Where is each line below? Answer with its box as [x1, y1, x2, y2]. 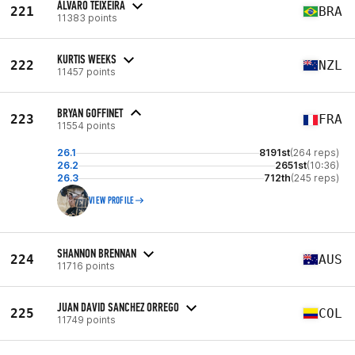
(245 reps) [291, 172, 339, 184]
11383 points [57, 11, 117, 24]
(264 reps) [290, 147, 339, 158]
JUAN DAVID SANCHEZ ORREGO [57, 299, 179, 315]
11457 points [57, 65, 116, 78]
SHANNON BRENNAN [57, 245, 136, 261]
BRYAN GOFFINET [57, 105, 123, 120]
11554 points [57, 120, 116, 132]
